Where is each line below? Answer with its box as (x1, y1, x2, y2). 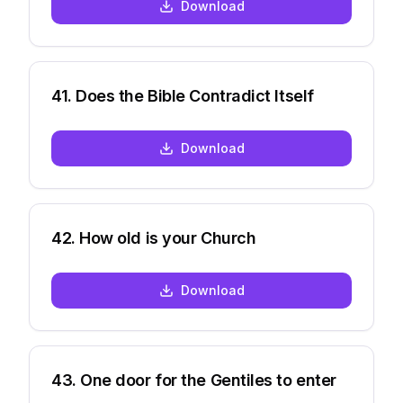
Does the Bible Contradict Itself (76, 86, 314, 105)
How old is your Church (79, 228, 256, 247)
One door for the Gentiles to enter (80, 371, 336, 390)
